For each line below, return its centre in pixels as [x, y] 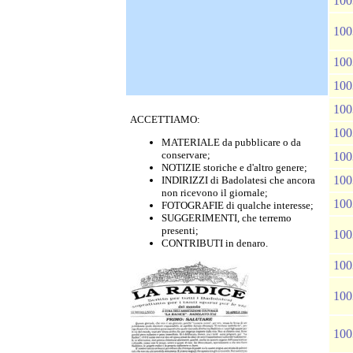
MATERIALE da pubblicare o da [231, 142]
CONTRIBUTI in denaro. [215, 243]
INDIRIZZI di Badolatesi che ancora [238, 180]
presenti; [180, 230]
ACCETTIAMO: [165, 119]
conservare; [186, 155]
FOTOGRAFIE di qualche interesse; [238, 205]
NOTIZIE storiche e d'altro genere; [234, 167]
